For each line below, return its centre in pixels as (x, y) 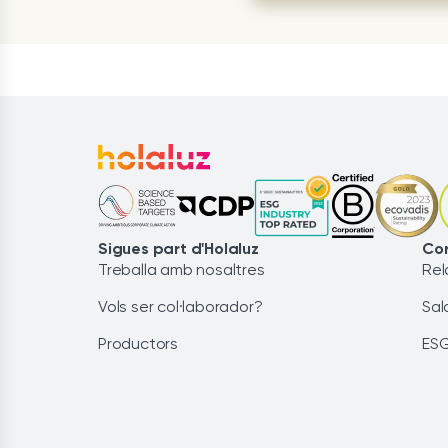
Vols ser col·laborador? (180, 307)
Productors (138, 344)
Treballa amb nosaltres (181, 270)
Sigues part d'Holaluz (178, 249)
